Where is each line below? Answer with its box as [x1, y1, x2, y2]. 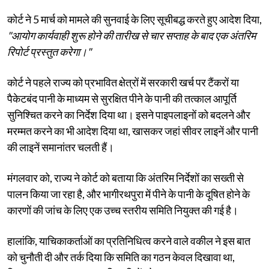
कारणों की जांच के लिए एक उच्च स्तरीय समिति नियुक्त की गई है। [7, 203, 238, 217]
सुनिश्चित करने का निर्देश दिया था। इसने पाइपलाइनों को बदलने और [7, 107, 250, 121]
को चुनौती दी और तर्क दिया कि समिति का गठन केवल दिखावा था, [7, 250, 235, 264]
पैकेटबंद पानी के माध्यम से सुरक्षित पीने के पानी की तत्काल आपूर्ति [7, 91, 237, 105]
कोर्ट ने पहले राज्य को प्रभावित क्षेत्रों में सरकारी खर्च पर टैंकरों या [7, 75, 239, 89]
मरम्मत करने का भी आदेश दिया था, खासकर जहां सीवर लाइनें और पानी [7, 124, 258, 138]
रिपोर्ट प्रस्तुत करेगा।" [7, 44, 91, 58]
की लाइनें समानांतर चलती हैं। [7, 140, 114, 154]
